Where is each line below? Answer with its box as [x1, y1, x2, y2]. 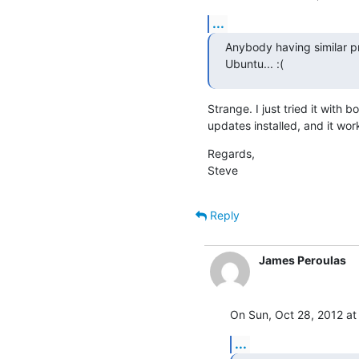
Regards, [207, 146, 255, 160]
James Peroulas [258, 252, 346, 267]
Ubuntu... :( [224, 56, 284, 71]
